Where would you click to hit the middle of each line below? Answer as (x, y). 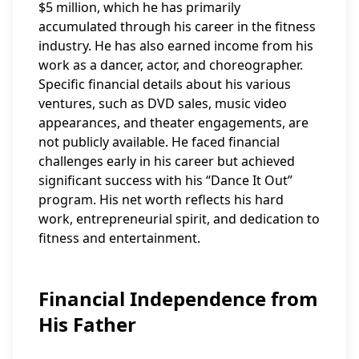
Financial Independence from (178, 298)
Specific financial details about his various (165, 84)
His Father (87, 324)
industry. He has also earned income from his (176, 46)
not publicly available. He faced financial (159, 142)
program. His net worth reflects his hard (161, 200)
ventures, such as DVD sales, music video (163, 103)
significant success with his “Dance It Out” (165, 180)
